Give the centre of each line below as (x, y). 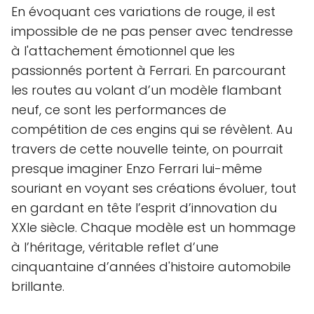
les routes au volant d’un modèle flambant (146, 90)
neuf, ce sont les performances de (119, 109)
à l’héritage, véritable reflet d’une (115, 247)
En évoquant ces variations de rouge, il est (143, 11)
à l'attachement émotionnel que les (123, 50)
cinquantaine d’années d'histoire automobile (151, 266)
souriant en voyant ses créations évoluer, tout (154, 188)
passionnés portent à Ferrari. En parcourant (149, 70)
